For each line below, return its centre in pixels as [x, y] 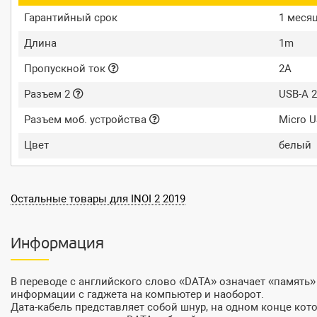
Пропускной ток [66, 69]
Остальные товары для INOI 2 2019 [98, 199]
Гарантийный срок [71, 18]
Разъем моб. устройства [87, 120]
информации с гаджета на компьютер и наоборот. [137, 295]
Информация [57, 245]
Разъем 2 [48, 94]
